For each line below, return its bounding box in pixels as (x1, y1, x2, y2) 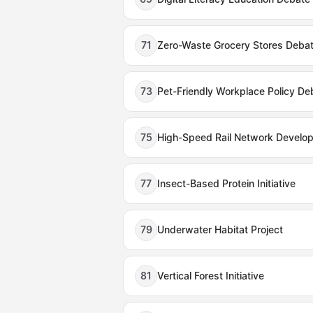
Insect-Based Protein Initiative (157, 177, 296, 189)
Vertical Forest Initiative (157, 270, 264, 282)
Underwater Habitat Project (157, 224, 283, 235)
